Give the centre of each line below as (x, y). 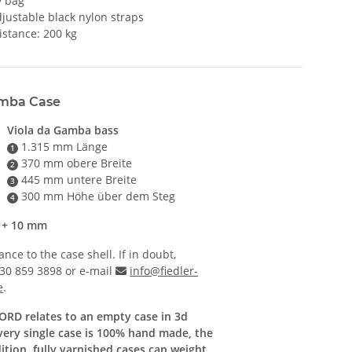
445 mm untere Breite (77, 180)
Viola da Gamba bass (63, 130)
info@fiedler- (164, 271)
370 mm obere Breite (75, 163)
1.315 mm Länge (62, 147)
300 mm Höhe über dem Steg (96, 196)
